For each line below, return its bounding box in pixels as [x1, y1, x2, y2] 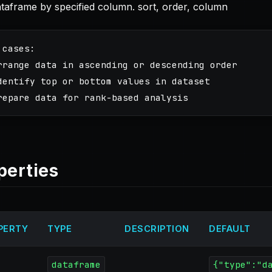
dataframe [51, 259, 101, 270]
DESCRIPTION [124, 223, 189, 234]
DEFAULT [209, 223, 251, 234]
